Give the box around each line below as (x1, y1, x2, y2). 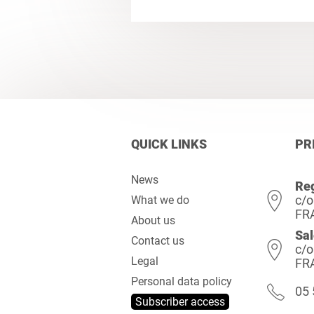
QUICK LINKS (131, 137, 207, 151)
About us (131, 214, 175, 227)
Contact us (131, 234, 184, 247)
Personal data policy (131, 275, 232, 288)
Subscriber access (135, 295, 225, 308)
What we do (131, 193, 189, 207)
